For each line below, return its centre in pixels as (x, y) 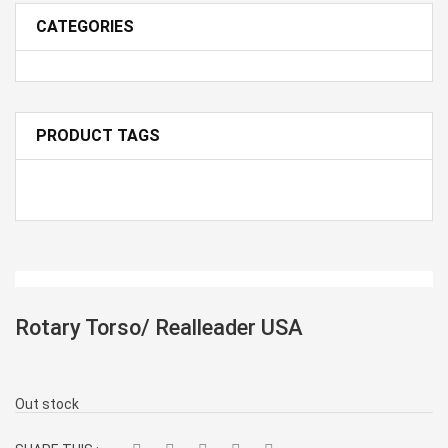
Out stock (47, 404)
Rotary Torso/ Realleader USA (159, 327)
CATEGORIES (85, 26)
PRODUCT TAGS (98, 135)
